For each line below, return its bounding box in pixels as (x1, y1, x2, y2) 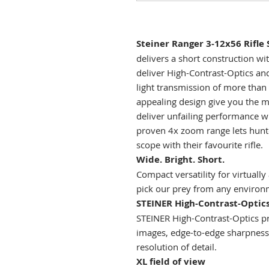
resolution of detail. (136, 240, 217, 253)
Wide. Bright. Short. (136, 153, 225, 166)
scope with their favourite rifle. (136, 138, 263, 151)
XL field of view (136, 255, 205, 268)
